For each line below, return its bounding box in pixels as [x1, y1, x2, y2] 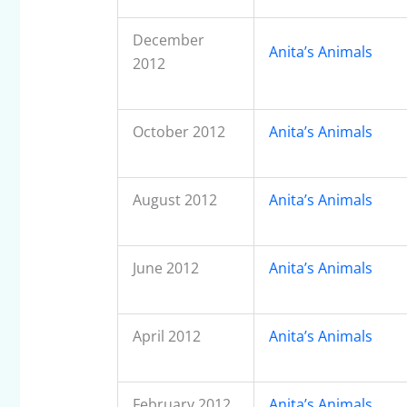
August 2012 [132, 190, 217, 211]
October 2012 [132, 122, 225, 143]
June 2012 [132, 258, 199, 279]
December [132, 30, 204, 51]
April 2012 [132, 326, 201, 347]
